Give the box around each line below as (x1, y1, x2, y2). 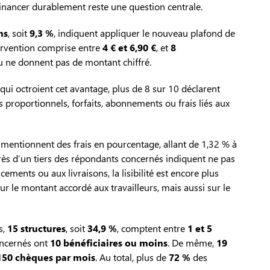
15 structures (7, 222, 66, 235)
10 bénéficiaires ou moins (50, 236, 168, 250)
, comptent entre (117, 222, 187, 235)
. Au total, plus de (95, 251, 169, 264)
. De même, (168, 236, 216, 250)
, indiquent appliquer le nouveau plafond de (54, 27, 235, 40)
